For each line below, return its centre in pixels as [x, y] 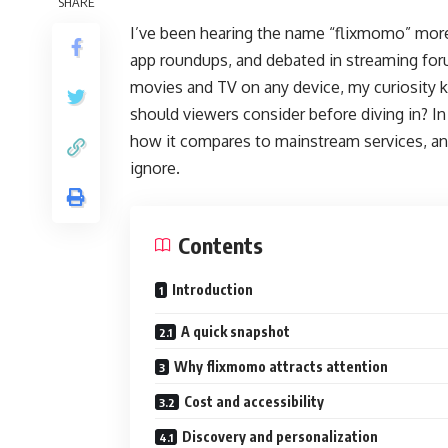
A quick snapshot [235, 331]
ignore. [155, 167]
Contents [220, 244]
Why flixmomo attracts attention [281, 366]
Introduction [212, 289]
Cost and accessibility [254, 401]
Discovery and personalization [280, 436]
